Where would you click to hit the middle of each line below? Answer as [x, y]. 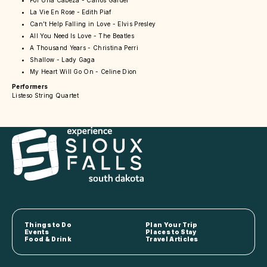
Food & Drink [48, 239]
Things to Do [48, 225]
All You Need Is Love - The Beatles [82, 36]
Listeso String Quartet [46, 96]
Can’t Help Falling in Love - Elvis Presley [93, 24]
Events [37, 232]
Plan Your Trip [172, 225]
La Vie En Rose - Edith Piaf [71, 12]
